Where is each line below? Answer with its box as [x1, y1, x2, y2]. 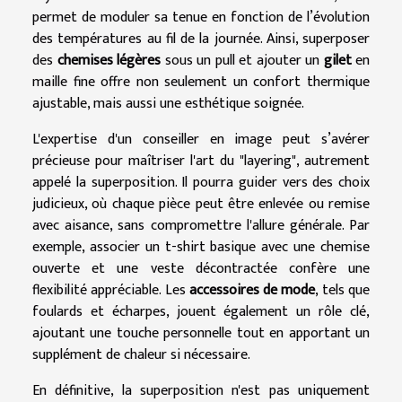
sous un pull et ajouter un [161, 48, 324, 74]
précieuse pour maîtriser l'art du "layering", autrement [32, 149, 370, 174]
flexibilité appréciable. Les [32, 278, 189, 303]
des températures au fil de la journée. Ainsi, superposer [32, 27, 370, 52]
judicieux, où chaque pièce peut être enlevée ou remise [32, 192, 370, 217]
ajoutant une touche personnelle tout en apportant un [32, 321, 370, 346]
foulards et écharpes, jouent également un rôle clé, [32, 300, 370, 325]
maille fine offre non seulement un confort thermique [32, 70, 370, 95]
